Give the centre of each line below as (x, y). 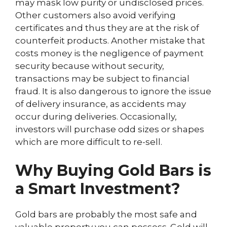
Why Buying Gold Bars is (113, 170)
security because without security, (90, 66)
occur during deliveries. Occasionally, (96, 117)
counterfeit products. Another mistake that (110, 41)
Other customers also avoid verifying (96, 15)
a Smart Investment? (98, 188)
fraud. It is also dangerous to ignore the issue (113, 91)
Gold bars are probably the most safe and (106, 214)
